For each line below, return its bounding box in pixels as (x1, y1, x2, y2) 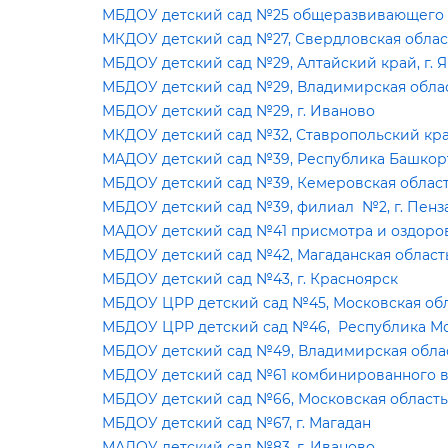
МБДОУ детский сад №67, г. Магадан (102, 414, 371, 432)
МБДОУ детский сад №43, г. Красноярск (102, 270, 398, 288)
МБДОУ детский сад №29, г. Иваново (102, 102, 375, 120)
